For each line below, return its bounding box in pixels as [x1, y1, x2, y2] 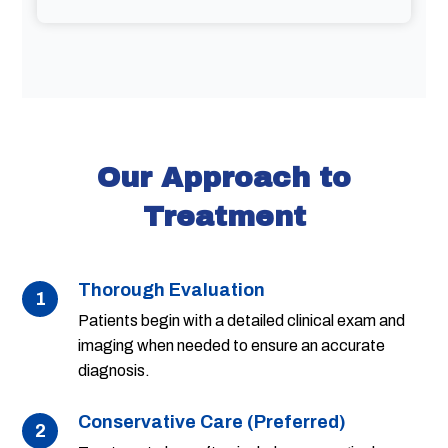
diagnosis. [78, 362, 151, 380]
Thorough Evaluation [78, 280, 266, 301]
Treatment [142, 201, 306, 233]
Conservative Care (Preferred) [78, 412, 347, 433]
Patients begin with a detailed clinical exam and [78, 312, 406, 330]
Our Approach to [97, 162, 351, 194]
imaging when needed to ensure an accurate [78, 337, 386, 355]
